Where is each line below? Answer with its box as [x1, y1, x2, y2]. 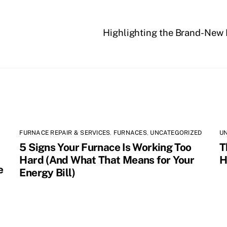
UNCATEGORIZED [150, 129, 202, 136]
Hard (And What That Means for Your [19, 153, 195, 166]
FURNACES [113, 129, 147, 136]
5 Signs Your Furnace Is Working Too [19, 140, 192, 154]
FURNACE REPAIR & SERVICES [19, 129, 110, 136]
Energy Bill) [19, 166, 75, 179]
